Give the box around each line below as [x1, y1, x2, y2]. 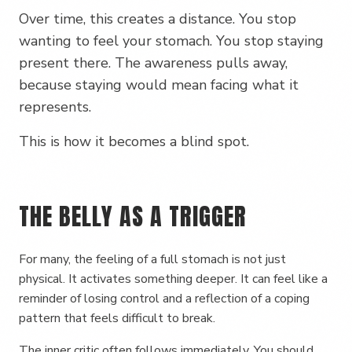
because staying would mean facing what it [19, 75, 299, 94]
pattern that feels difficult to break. [19, 310, 215, 327]
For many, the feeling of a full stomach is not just [19, 251, 286, 268]
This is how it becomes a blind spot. [19, 132, 249, 151]
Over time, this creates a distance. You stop [19, 9, 296, 28]
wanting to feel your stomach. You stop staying [19, 31, 324, 50]
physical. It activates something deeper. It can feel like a [19, 270, 328, 288]
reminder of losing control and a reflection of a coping [19, 290, 310, 307]
